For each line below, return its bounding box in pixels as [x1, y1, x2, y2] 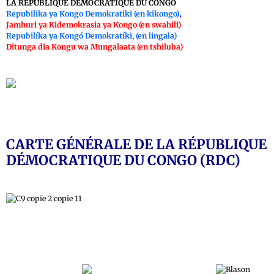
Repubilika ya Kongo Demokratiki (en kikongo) [6, 9, 179, 18]
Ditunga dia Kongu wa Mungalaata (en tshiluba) [6, 42, 183, 51]
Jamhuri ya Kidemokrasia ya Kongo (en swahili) [6, 20, 181, 29]
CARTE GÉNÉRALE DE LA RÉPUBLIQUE [6, 135, 267, 153]
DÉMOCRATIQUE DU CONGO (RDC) [6, 151, 240, 169]
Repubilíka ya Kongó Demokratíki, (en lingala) [6, 31, 179, 40]
